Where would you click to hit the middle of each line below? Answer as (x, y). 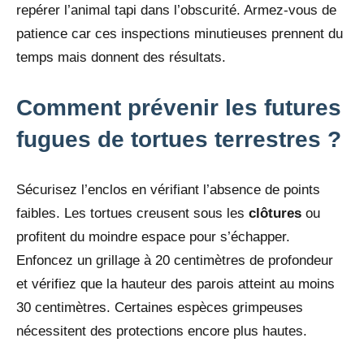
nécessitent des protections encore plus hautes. (162, 331)
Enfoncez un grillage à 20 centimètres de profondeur (175, 260)
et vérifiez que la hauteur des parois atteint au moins (175, 284)
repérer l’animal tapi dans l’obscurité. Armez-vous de (176, 10)
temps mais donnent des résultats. (121, 57)
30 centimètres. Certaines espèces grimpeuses (160, 307)
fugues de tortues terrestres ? (179, 139)
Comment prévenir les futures (179, 107)
